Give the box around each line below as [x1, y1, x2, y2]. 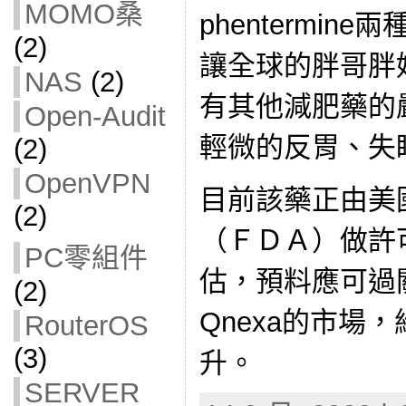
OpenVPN [24, 168, 150, 199]
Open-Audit [24, 101, 166, 132]
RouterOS [24, 310, 149, 342]
